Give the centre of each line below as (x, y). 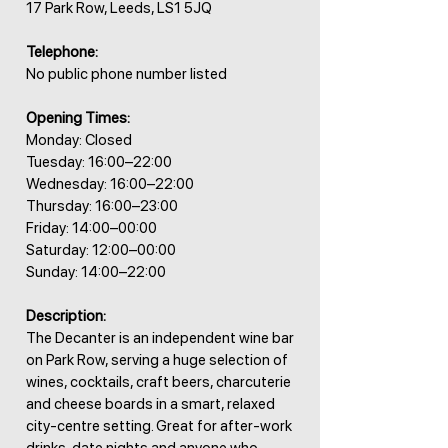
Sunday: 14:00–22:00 (96, 272)
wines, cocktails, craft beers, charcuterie (158, 382)
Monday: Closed (79, 140)
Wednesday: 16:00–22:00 (110, 184)
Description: (66, 316)
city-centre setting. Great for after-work (159, 426)
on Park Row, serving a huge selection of (157, 360)
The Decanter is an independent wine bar (160, 338)
